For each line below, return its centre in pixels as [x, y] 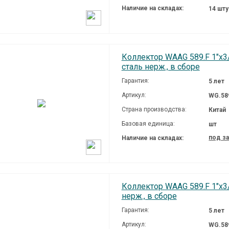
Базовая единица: [148, 123]
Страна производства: [154, 109]
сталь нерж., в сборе [161, 66]
